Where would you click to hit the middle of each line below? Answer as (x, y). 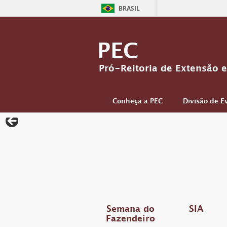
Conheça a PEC (138, 102)
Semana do (130, 210)
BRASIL (129, 8)
